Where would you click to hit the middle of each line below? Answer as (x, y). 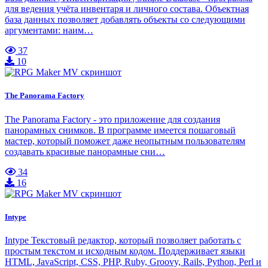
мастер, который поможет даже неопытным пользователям (125, 141)
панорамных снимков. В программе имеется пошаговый (120, 130)
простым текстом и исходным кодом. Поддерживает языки (125, 251)
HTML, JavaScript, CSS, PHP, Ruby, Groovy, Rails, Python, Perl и (133, 261)
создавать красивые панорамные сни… (85, 151)
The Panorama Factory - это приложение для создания (112, 119)
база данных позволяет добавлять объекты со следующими (125, 20)
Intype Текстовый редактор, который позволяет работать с (123, 240)
